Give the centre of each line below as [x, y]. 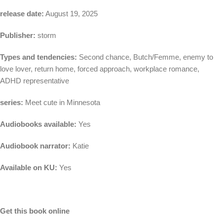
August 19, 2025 [71, 14]
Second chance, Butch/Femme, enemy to [145, 57]
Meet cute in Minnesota [63, 103]
